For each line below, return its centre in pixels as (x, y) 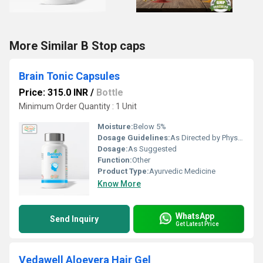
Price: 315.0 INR (53, 92)
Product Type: (123, 171)
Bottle (110, 92)
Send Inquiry (74, 219)
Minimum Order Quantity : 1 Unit (78, 106)
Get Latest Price (197, 224)
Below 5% (150, 127)
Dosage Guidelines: (134, 138)
